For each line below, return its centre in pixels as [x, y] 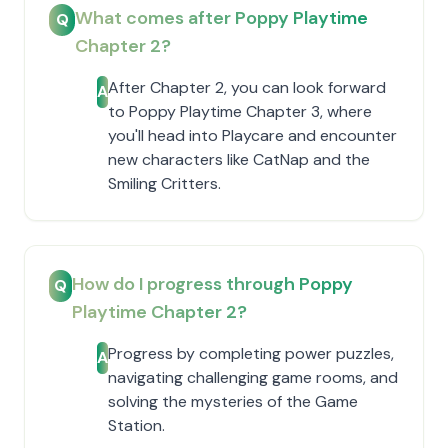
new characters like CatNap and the [239, 159]
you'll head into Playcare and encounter [252, 135]
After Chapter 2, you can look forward [247, 87]
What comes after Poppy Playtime [222, 18]
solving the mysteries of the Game [233, 401]
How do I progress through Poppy [212, 284]
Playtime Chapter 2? [159, 312]
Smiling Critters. [164, 183]
